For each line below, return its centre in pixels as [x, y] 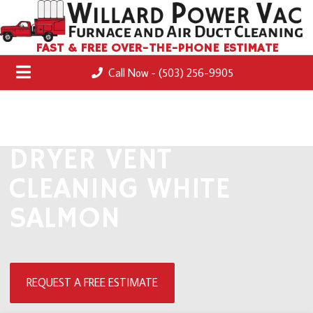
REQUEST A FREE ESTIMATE [93, 283]
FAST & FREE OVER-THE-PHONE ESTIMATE [156, 48]
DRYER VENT [91, 160]
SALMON [65, 219]
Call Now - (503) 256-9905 [168, 72]
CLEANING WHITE [120, 189]
